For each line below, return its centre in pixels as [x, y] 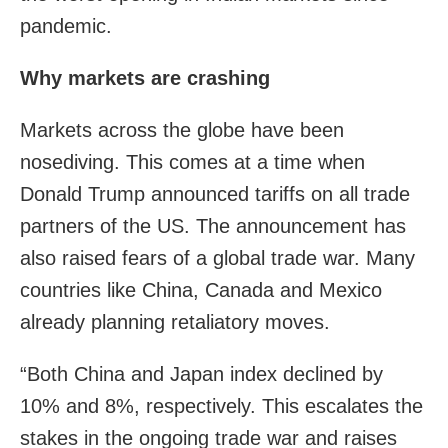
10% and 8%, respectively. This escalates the [221, 405]
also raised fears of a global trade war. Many [217, 257]
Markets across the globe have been [182, 129]
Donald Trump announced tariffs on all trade [215, 193]
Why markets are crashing [145, 77]
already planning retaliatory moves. [175, 321]
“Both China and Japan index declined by [201, 373]
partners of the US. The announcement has [213, 225]
